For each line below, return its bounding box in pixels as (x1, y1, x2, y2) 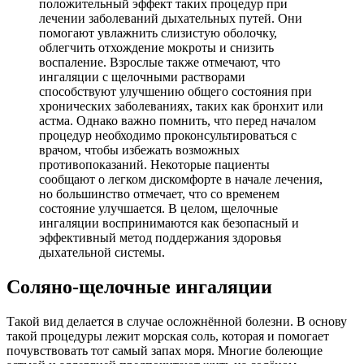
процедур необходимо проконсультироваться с (39, 128, 297, 143)
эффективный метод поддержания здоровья (39, 231, 281, 245)
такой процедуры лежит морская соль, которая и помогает (6, 329, 329, 344)
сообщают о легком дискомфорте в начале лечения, (39, 172, 323, 187)
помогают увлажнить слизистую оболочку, (39, 26, 277, 41)
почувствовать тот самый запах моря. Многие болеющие (6, 344, 323, 358)
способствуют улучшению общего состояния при (39, 84, 312, 99)
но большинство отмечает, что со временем (39, 187, 279, 201)
